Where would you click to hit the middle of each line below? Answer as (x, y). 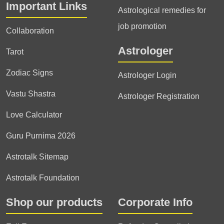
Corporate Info (155, 202)
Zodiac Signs (29, 73)
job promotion (142, 26)
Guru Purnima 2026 (41, 136)
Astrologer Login (147, 75)
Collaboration (30, 31)
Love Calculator (34, 115)
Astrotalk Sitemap (37, 157)
